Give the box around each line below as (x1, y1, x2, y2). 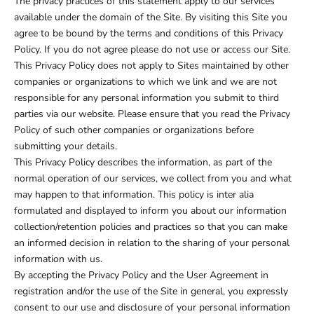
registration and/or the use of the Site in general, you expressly (14, 285, 288, 299)
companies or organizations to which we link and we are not (14, 75, 277, 89)
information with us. (14, 252, 102, 266)
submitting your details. (14, 139, 117, 153)
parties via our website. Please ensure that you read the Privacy (14, 107, 290, 121)
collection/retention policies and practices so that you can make (14, 220, 287, 234)
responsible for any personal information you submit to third (14, 91, 279, 105)
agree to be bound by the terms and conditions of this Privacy (14, 27, 283, 41)
